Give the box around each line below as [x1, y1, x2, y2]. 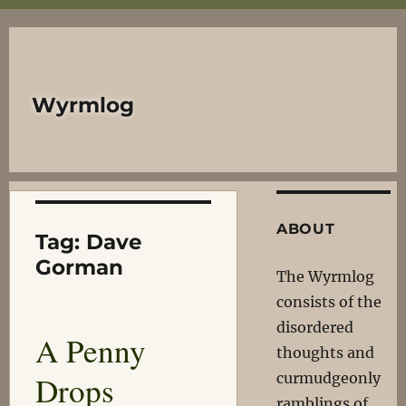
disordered [275, 318, 353, 336]
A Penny [34, 329, 146, 372]
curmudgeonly [275, 369, 381, 387]
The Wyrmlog [275, 267, 374, 285]
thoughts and [275, 343, 374, 362]
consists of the [275, 293, 382, 311]
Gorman [34, 255, 123, 280]
